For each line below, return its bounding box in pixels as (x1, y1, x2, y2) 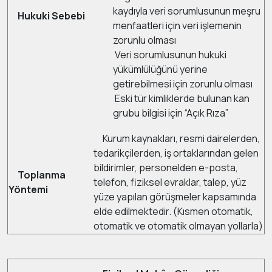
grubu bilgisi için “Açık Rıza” (113, 106, 228, 120)
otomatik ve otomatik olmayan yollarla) (93, 219, 263, 233)
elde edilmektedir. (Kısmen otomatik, (93, 205, 253, 218)
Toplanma (8, 168, 66, 182)
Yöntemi (8, 183, 48, 196)
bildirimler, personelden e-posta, (93, 161, 238, 174)
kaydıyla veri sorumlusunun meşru (113, 4, 260, 18)
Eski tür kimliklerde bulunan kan (113, 92, 250, 105)
